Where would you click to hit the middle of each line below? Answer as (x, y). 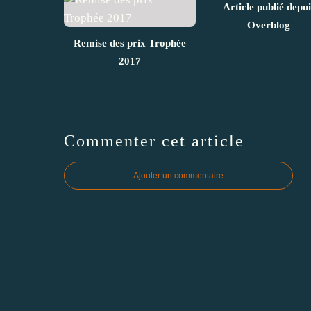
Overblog (269, 25)
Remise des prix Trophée (130, 43)
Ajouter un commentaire (178, 175)
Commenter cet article (154, 141)
